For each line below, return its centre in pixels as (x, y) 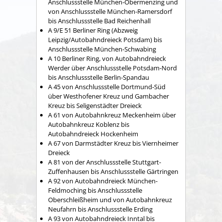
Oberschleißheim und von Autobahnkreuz (110, 199)
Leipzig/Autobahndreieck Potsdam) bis (105, 39)
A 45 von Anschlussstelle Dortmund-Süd (107, 86)
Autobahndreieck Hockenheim (93, 134)
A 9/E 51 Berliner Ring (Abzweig (93, 30)
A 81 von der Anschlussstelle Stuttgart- (105, 162)
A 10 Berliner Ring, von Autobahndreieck (107, 58)
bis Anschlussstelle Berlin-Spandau (99, 77)
